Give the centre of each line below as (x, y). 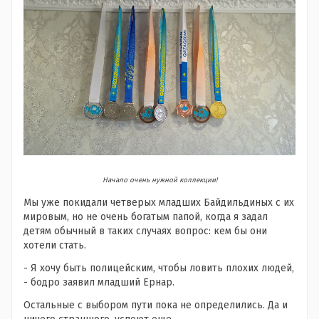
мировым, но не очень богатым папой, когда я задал (146, 216)
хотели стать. (55, 245)
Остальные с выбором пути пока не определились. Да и (156, 305)
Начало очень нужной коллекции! (159, 180)
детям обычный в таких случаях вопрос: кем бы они (145, 231)
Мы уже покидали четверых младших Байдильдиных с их (159, 202)
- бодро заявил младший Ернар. (99, 282)
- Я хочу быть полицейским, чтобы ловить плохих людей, (159, 268)
